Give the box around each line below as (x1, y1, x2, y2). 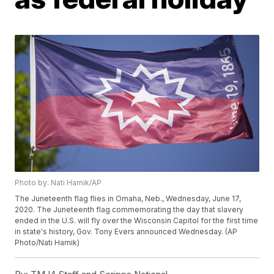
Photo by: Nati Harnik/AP (15, 178, 102, 188)
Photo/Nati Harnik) (15, 238, 80, 248)
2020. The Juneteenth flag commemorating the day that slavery (15, 205, 244, 215)
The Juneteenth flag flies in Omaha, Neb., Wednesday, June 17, (15, 194, 242, 204)
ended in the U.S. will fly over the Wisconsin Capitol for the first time (15, 216, 259, 226)
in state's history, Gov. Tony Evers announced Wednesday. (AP (15, 227, 238, 237)
